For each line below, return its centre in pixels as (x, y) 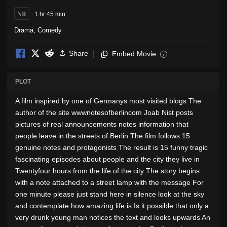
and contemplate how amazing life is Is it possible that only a (112, 206)
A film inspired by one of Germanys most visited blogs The (108, 101)
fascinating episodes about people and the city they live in (107, 159)
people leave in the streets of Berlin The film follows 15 (103, 136)
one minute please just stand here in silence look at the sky (110, 194)
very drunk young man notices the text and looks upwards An (113, 218)
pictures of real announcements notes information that (102, 124)
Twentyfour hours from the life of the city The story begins (107, 171)
